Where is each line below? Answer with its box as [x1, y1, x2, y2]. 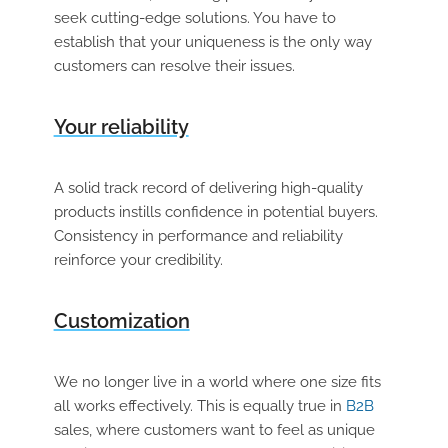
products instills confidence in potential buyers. [53, 203, 378, 221]
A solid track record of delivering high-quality [53, 179, 363, 197]
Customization [53, 309, 190, 333]
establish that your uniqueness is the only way [53, 33, 372, 51]
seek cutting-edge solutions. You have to [53, 9, 336, 27]
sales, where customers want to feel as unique [53, 421, 375, 439]
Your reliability [53, 115, 189, 139]
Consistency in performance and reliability [53, 227, 343, 245]
